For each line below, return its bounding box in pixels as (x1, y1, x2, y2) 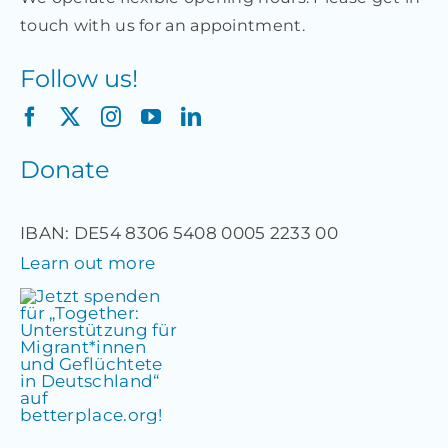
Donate (19, 154, 110, 184)
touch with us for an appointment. (19, 15, 305, 35)
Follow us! (19, 63, 138, 93)
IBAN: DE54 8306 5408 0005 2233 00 (19, 222, 338, 243)
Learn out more (19, 252, 156, 273)
